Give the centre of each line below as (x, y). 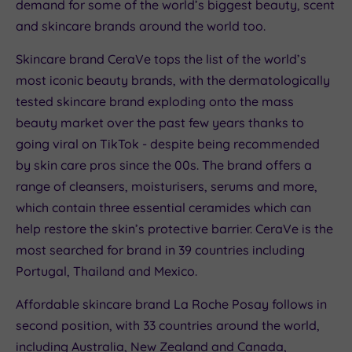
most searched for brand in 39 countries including (160, 249)
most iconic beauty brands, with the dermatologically (173, 80)
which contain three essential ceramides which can (163, 207)
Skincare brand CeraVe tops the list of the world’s (161, 59)
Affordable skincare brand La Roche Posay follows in (171, 304)
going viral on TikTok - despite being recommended (168, 143)
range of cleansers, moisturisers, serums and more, (167, 186)
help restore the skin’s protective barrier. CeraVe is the (174, 228)
